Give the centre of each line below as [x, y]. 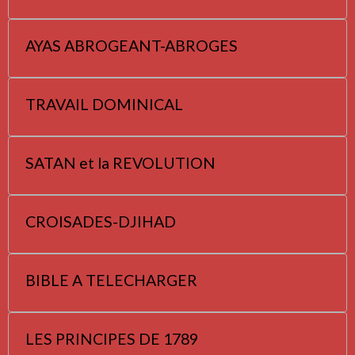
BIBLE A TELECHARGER [111, 280]
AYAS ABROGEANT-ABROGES [132, 45]
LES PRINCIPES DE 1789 [112, 338]
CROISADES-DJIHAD [101, 221]
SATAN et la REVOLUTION [120, 162]
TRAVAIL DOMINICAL [104, 104]
